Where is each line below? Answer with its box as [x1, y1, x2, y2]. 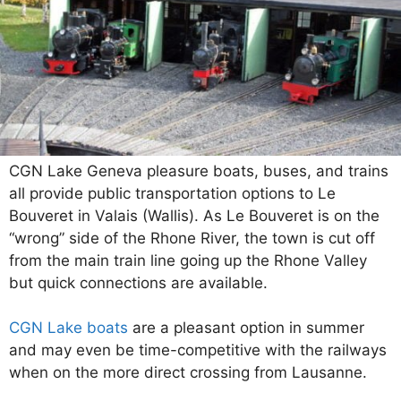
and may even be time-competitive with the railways [9, 341, 387, 360]
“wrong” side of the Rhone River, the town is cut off [9, 228, 375, 247]
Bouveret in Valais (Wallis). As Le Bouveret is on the [9, 206, 380, 225]
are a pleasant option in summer [128, 319, 364, 337]
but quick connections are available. [9, 273, 268, 292]
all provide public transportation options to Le [9, 183, 336, 202]
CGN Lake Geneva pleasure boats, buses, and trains [9, 161, 388, 180]
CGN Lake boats [9, 319, 128, 337]
